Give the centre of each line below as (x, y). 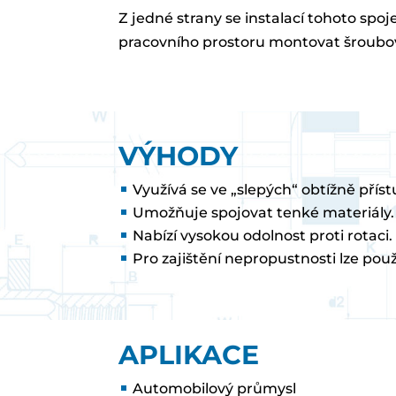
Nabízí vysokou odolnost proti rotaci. (263, 235)
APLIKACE (189, 355)
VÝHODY (179, 156)
